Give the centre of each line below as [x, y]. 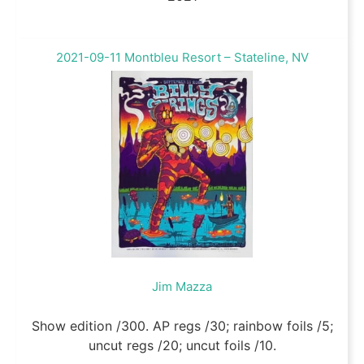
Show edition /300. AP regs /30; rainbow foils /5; [182, 326]
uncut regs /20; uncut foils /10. [182, 346]
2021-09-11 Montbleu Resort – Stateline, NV [182, 58]
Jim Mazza [182, 287]
